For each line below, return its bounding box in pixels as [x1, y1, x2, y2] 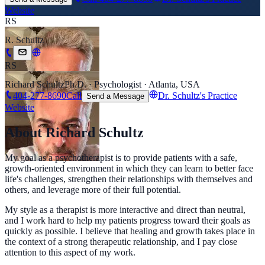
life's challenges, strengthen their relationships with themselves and [5, 174, 253, 185]
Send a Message [86, 92, 144, 101]
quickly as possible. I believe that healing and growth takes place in [5, 226, 255, 237]
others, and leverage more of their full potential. [5, 185, 181, 195]
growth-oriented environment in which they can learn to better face [5, 163, 253, 174]
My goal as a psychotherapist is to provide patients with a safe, [5, 153, 237, 163]
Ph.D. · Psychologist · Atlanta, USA [64, 79, 200, 90]
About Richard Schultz [5, 125, 144, 141]
